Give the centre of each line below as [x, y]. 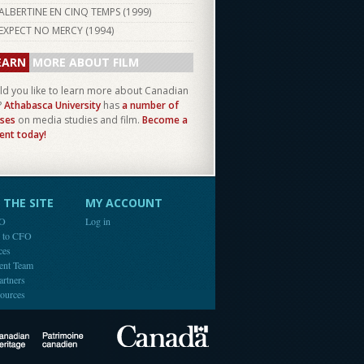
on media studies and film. [79, 120]
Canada [232, 334]
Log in [98, 221]
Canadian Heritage [141, 341]
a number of [150, 105]
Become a [165, 120]
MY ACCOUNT [124, 203]
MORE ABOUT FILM [86, 62]
